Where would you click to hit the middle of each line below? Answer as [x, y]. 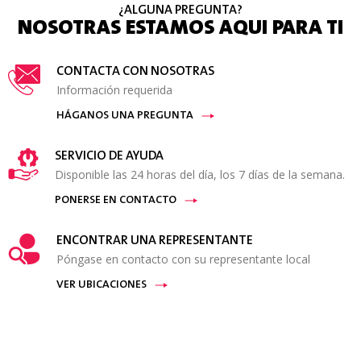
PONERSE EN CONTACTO [115, 201]
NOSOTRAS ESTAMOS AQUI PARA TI [180, 29]
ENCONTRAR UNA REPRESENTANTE [155, 241]
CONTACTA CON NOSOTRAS [135, 72]
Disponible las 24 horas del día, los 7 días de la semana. [199, 175]
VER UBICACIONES [102, 286]
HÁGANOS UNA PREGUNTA [125, 116]
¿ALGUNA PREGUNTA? [180, 11]
